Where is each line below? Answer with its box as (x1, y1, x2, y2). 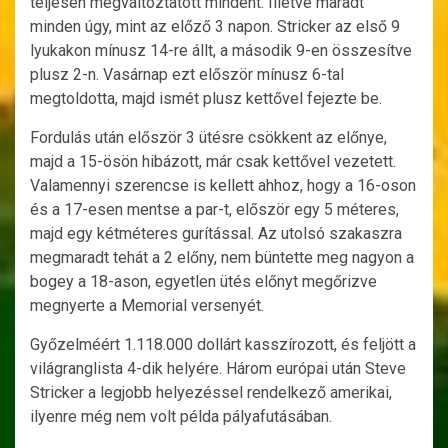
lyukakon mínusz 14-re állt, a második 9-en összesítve (30, 41, 412, 61)
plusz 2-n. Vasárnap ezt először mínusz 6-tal (30, 65, 344, 85)
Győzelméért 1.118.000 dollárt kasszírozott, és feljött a (30, 335, 416, 355)
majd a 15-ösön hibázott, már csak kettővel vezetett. (30, 152, 396, 172)
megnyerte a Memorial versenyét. (30, 296, 264, 316)
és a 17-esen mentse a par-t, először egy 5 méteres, (30, 200, 399, 220)
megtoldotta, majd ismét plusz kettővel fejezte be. (30, 89, 382, 109)
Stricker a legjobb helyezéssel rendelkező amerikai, (30, 383, 392, 403)
